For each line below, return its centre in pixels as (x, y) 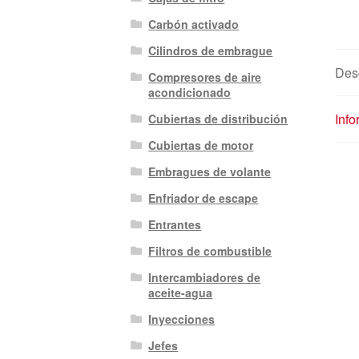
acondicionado (190, 93)
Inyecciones (182, 319)
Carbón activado (194, 24)
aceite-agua (181, 293)
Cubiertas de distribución (218, 119)
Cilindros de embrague (211, 51)
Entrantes (175, 225)
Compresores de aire (205, 77)
